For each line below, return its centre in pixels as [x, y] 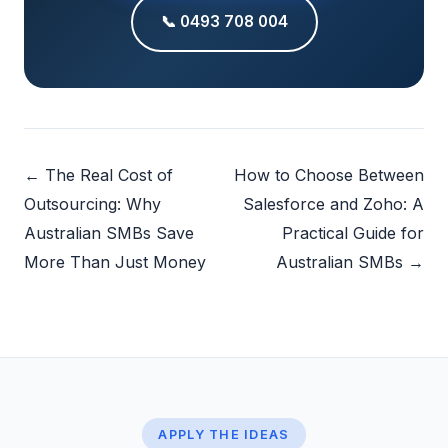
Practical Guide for [353, 232]
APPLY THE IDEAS [224, 434]
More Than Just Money [115, 261]
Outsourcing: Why [92, 203]
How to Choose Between [329, 174]
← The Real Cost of [98, 174]
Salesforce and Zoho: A [333, 203]
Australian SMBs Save [109, 232]
